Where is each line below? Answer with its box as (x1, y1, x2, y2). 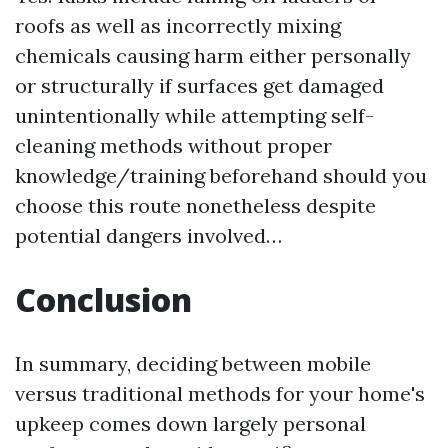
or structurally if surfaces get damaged (15, 73, 384, 98)
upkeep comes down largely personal (15, 411, 366, 436)
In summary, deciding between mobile (15, 351, 371, 376)
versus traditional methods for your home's (15, 381, 425, 406)
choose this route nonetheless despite (15, 193, 376, 218)
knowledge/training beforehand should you (15, 163, 427, 188)
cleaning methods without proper (15, 133, 332, 158)
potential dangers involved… (15, 223, 282, 248)
